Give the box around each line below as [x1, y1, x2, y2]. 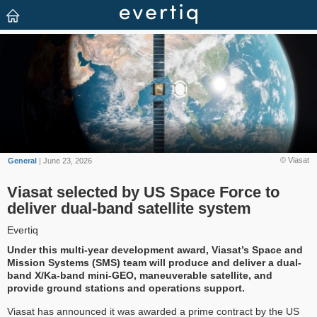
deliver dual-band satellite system [7, 200, 251, 218]
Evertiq [7, 224, 38, 236]
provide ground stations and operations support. [7, 282, 245, 294]
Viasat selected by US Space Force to [7, 183, 279, 202]
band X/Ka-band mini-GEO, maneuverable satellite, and [7, 270, 272, 282]
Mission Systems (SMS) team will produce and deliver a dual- [7, 257, 301, 269]
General [8, 156, 38, 165]
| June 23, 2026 [37, 156, 93, 165]
